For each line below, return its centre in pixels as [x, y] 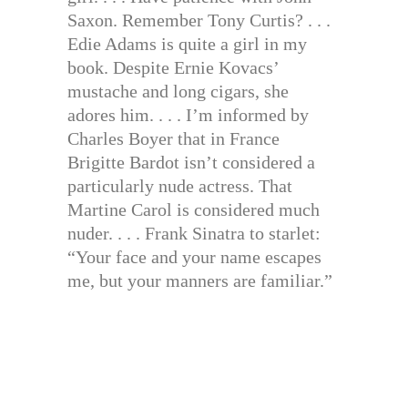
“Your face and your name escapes [194, 256]
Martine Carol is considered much [194, 209]
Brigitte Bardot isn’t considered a [191, 162]
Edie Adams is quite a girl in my [187, 43]
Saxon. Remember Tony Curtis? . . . [199, 20]
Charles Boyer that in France [173, 138]
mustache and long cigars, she [178, 91]
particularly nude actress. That [180, 185]
